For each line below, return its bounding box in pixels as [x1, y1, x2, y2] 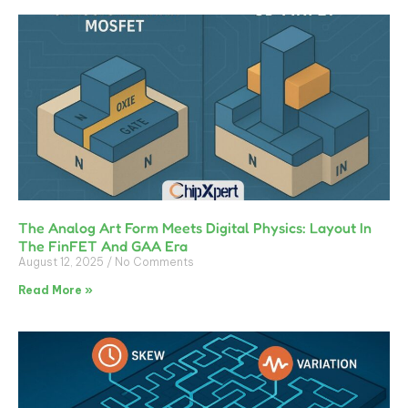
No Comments [112, 255, 194, 269]
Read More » [18, 283, 93, 297]
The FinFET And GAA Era [18, 237, 188, 255]
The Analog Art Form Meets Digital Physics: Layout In [18, 219, 372, 237]
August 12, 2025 [18, 255, 107, 269]
